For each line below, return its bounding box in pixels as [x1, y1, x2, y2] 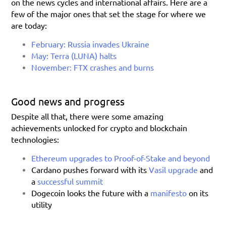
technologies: [11, 134, 60, 144]
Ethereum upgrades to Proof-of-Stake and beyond [31, 152, 210, 163]
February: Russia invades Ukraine [31, 38, 150, 49]
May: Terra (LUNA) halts [31, 50, 117, 61]
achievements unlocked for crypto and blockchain [11, 122, 188, 133]
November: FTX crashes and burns [31, 62, 154, 72]
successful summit [37, 176, 103, 186]
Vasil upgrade [149, 164, 198, 175]
